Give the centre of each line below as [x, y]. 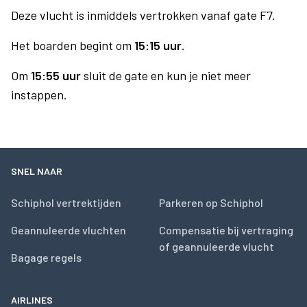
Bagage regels [46, 257]
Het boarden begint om [73, 45]
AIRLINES [32, 300]
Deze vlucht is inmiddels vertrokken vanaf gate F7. [143, 15]
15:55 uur [56, 75]
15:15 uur [158, 45]
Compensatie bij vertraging [226, 230]
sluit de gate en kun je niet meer [166, 75]
